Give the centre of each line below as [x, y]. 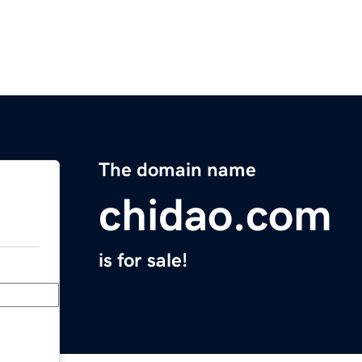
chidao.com [215, 215]
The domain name [177, 170]
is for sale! [143, 261]
